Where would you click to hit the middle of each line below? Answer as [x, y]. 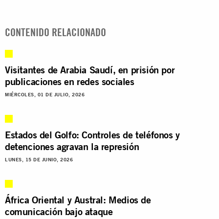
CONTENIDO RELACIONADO [55, 32]
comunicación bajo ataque [59, 211]
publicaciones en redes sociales [70, 81]
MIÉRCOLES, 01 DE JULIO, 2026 [45, 94]
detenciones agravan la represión [72, 146]
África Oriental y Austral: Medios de [78, 199]
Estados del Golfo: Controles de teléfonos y [92, 134]
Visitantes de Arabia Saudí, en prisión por [90, 69]
